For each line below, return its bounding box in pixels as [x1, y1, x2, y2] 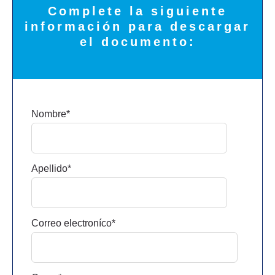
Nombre [31, 108, 66, 119]
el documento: [79, 34, 196, 48]
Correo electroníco [31, 217, 112, 228]
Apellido [31, 163, 68, 174]
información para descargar [25, 19, 250, 33]
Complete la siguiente [48, 4, 227, 18]
